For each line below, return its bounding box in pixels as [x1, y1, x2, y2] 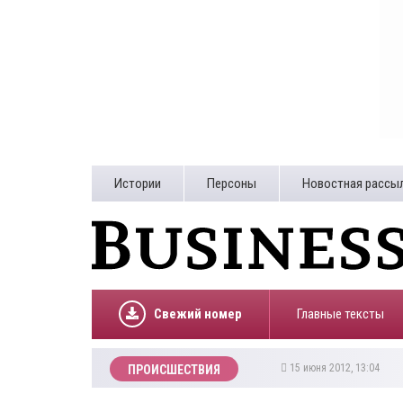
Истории [114, 175, 161, 192]
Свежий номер [154, 306, 242, 322]
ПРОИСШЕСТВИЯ [128, 363, 220, 377]
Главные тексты [297, 306, 384, 322]
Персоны [207, 175, 256, 192]
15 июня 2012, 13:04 [287, 362, 385, 374]
